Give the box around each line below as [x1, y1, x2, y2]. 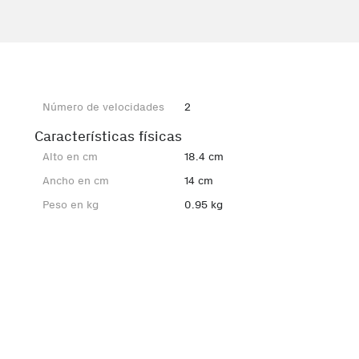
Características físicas [34, 127, 183, 145]
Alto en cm [42, 150, 99, 163]
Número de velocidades [42, 100, 165, 114]
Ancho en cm [42, 174, 110, 188]
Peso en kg [42, 198, 99, 212]
